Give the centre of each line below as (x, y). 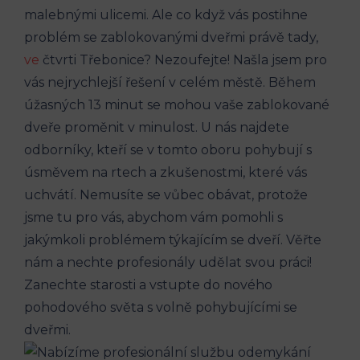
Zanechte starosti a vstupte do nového (148, 284)
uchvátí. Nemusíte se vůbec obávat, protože (166, 194)
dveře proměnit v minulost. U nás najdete (157, 127)
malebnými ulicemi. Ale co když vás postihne (166, 14)
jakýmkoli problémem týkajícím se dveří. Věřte (173, 239)
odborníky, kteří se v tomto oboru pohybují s (168, 149)
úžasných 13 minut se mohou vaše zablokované (177, 104)
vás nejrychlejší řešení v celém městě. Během (170, 82)
